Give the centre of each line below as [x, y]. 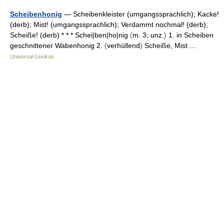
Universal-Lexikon [32, 56]
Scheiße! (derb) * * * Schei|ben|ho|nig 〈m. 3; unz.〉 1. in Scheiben [112, 35]
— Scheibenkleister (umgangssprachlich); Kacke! [140, 14]
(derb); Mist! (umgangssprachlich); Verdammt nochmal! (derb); [109, 24]
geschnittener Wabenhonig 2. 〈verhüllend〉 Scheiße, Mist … [105, 45]
